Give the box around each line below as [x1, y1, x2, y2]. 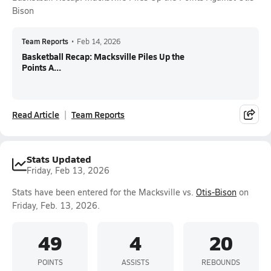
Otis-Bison [196, 186, 237, 198]
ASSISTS [121, 256, 149, 267]
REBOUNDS [201, 256, 241, 267]
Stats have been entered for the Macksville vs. [12, 186, 196, 198]
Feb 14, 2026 [77, 36, 120, 46]
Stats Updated [27, 152, 91, 166]
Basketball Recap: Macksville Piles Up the [22, 50, 184, 62]
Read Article [12, 108, 59, 120]
